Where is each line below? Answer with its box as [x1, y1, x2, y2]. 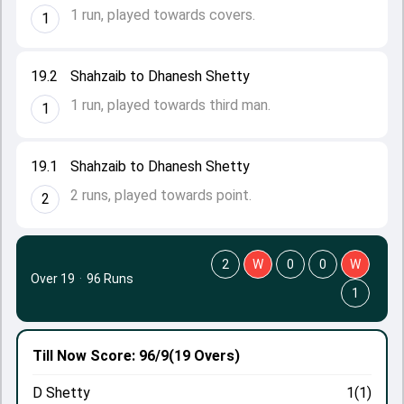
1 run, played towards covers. [70, 6, 255, 23]
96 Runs [87, 271, 133, 286]
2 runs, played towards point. [70, 187, 252, 204]
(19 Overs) [169, 347, 240, 364]
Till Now [32, 347, 87, 364]
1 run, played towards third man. [70, 96, 271, 114]
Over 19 [31, 271, 75, 286]
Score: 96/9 [87, 347, 169, 364]
